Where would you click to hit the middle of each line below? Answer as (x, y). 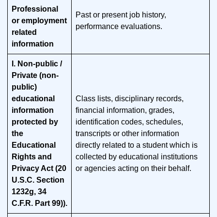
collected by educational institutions (137, 157)
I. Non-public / (37, 64)
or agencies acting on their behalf (132, 168)
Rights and (32, 157)
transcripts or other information (127, 133)
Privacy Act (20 (39, 168)
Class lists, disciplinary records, (130, 99)
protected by (35, 122)
